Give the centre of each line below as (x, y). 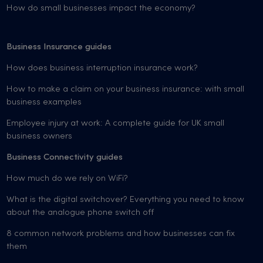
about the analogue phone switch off (80, 213)
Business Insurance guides (59, 47)
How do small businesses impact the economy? (101, 8)
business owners (40, 136)
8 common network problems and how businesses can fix (121, 234)
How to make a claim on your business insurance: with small (126, 89)
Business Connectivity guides (65, 157)
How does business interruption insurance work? (102, 68)
